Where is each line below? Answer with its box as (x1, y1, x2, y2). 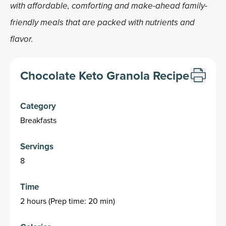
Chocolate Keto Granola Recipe (20, 67, 189, 84)
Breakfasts (20, 115, 56, 126)
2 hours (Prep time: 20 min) (20, 195, 115, 206)
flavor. (10, 33, 33, 45)
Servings (20, 140, 53, 152)
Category (20, 100, 56, 112)
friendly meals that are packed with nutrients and (10, 16, 195, 29)
